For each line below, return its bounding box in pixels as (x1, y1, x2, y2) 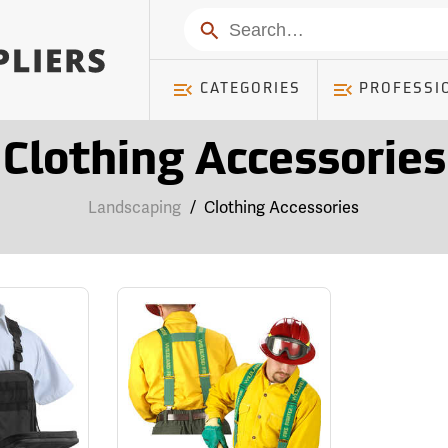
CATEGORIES (199, 82, 301, 97)
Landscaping (88, 198, 182, 218)
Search (192, 17, 251, 40)
